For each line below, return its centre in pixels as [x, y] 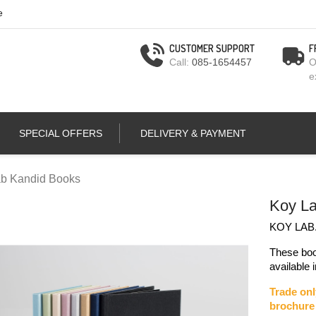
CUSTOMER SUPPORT [212, 48]
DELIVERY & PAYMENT [193, 133]
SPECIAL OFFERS [61, 133]
